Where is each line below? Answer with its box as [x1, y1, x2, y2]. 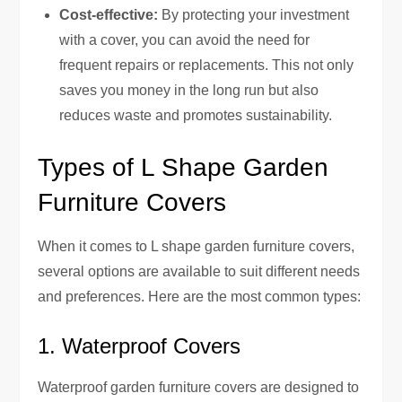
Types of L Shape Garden [38, 153, 329, 181]
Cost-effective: [59, 6, 159, 22]
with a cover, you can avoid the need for [59, 31, 310, 48]
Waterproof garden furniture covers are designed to [38, 379, 360, 395]
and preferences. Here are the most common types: [38, 288, 362, 304]
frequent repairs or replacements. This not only [59, 57, 354, 73]
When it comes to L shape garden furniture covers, [38, 238, 355, 254]
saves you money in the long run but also [59, 82, 319, 98]
